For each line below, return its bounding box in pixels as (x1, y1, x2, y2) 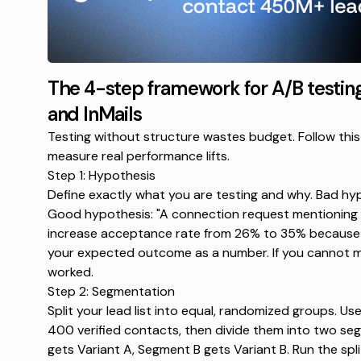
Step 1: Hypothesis (47, 166, 156, 184)
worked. (47, 263, 93, 280)
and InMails (47, 101, 142, 127)
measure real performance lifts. (47, 147, 230, 164)
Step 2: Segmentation (47, 282, 175, 300)
